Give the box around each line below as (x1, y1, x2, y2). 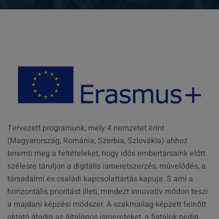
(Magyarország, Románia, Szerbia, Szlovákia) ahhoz (7, 135, 188, 147)
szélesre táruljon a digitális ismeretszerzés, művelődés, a (7, 160, 206, 173)
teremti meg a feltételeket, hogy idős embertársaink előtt (7, 148, 205, 160)
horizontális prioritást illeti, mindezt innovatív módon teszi (7, 186, 208, 198)
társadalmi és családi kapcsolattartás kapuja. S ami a (7, 173, 193, 185)
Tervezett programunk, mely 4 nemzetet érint (7, 122, 164, 134)
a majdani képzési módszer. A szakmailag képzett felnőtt (7, 198, 206, 211)
